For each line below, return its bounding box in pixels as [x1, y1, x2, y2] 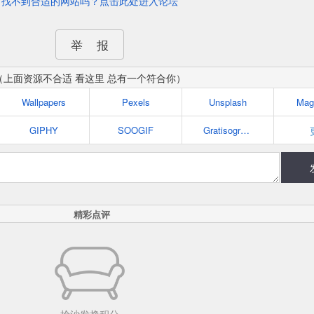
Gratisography [240, 123, 250, 137]
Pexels [121, 95, 150, 109]
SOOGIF [118, 123, 154, 137]
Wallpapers [21, 95, 66, 109]
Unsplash [208, 95, 247, 109]
